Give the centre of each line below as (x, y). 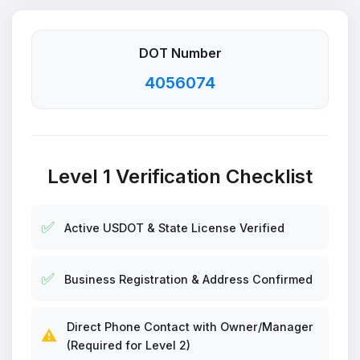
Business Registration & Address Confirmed (188, 279)
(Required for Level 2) (129, 345)
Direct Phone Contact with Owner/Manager (190, 327)
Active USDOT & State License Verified (174, 227)
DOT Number (180, 53)
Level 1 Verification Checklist (180, 176)
